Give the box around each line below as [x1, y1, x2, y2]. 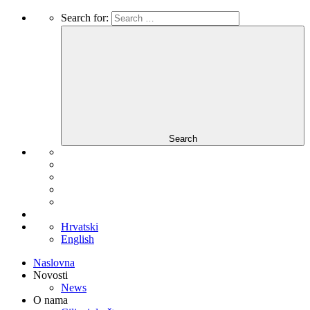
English [61, 233, 94, 245]
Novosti [33, 269, 68, 281]
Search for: [61, 12, 109, 24]
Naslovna [33, 257, 75, 268]
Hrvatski [61, 221, 98, 232]
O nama [33, 294, 68, 306]
